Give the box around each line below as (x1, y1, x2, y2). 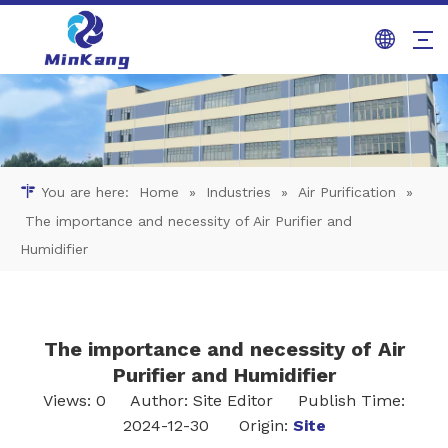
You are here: (36, 184, 134, 201)
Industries (206, 184, 271, 201)
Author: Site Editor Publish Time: (106, 391, 405, 411)
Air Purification (298, 184, 396, 201)
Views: (43, 391, 96, 411)
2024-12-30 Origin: (122, 416, 293, 436)
